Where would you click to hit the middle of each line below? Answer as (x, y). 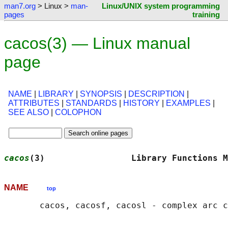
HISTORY (141, 103)
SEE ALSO (28, 112)
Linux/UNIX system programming (161, 6)
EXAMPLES (188, 103)
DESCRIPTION (156, 94)
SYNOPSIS (101, 94)
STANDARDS (91, 103)
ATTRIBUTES (34, 103)
